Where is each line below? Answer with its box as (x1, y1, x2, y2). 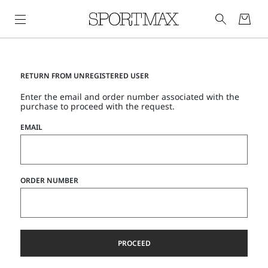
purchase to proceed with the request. (20, 100, 175, 112)
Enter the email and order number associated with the (20, 91, 239, 102)
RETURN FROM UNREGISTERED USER (20, 71, 149, 81)
